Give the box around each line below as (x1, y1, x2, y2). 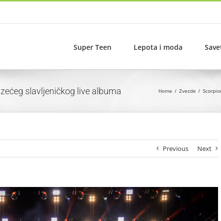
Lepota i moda (134, 42, 183, 52)
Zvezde (179, 87, 196, 94)
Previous (163, 144, 189, 153)
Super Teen (74, 42, 111, 52)
